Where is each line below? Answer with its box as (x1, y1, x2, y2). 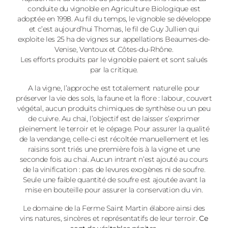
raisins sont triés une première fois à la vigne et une (28, 145, 200, 154)
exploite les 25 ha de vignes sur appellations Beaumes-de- (17, 35, 211, 44)
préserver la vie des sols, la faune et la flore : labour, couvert (16, 94, 212, 103)
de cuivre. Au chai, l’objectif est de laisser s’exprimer (28, 114, 200, 123)
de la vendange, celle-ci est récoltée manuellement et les (19, 134, 209, 144)
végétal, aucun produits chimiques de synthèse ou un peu (17, 104, 211, 113)
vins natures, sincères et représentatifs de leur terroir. (20, 214, 199, 223)
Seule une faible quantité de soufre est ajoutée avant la (22, 175, 206, 184)
